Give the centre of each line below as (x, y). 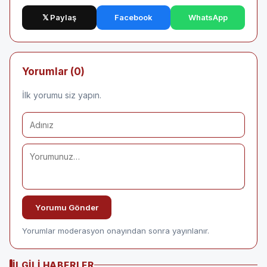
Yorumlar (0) (53, 71)
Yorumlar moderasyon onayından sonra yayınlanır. (116, 230)
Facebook (133, 17)
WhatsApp (208, 17)
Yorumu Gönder (67, 207)
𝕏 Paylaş (59, 17)
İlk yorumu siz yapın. (62, 95)
